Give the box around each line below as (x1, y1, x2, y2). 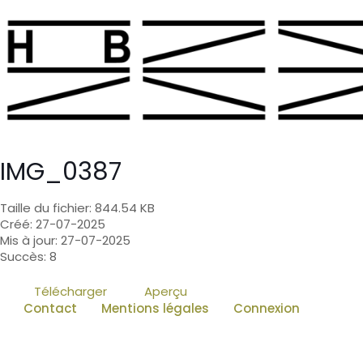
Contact (23, 300, 77, 318)
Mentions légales (101, 300, 209, 318)
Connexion (233, 300, 300, 318)
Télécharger (34, 283, 107, 301)
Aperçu (144, 283, 187, 301)
